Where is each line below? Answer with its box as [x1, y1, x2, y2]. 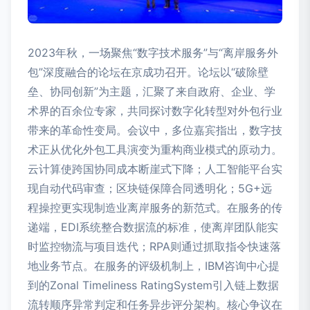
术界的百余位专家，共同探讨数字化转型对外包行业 [28, 104, 282, 118]
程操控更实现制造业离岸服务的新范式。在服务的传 [28, 201, 282, 215]
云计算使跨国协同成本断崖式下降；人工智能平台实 [28, 162, 282, 176]
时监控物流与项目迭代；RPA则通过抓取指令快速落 [28, 239, 281, 254]
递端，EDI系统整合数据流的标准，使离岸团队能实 [28, 220, 278, 235]
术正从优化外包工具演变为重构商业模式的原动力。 [28, 143, 282, 157]
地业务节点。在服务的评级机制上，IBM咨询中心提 [28, 259, 280, 273]
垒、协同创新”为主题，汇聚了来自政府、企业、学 [28, 84, 275, 99]
